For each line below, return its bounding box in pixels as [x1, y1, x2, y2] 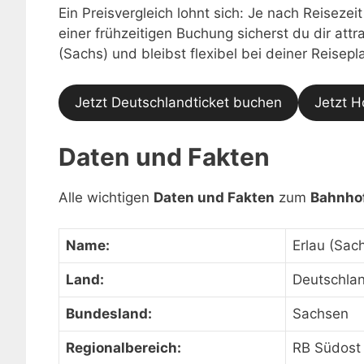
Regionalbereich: [66, 340, 181, 356]
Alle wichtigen [58, 188, 154, 206]
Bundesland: [66, 305, 152, 322]
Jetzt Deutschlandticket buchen [75, 94, 282, 110]
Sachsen [292, 305, 349, 322]
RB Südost [292, 340, 361, 356]
